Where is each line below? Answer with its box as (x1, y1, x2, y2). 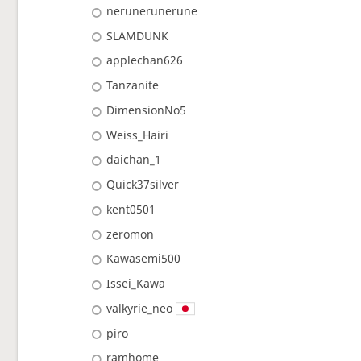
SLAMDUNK (106, 27, 169, 44)
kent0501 (106, 201, 156, 217)
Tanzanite (106, 77, 160, 93)
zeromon (106, 226, 155, 242)
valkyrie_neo (106, 300, 173, 316)
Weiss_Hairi (106, 127, 169, 143)
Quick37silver (106, 176, 180, 193)
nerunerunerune (106, 2, 198, 19)
